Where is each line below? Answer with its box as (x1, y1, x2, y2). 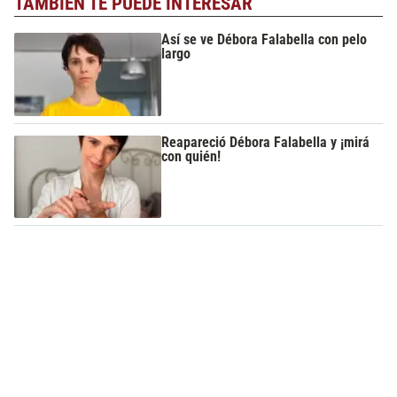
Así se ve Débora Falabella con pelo (161, 31, 368, 49)
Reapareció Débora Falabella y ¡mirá (161, 133, 370, 151)
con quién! (161, 147, 222, 165)
